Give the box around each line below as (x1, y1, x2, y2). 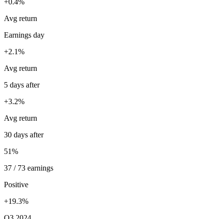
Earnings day (4, 31, 44, 39)
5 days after (4, 81, 40, 89)
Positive (4, 180, 28, 189)
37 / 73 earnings (4, 164, 53, 172)
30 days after (4, 131, 44, 139)
